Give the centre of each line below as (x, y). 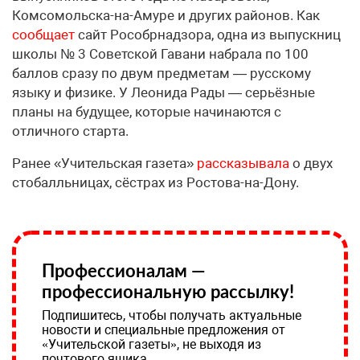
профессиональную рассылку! (168, 292)
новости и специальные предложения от (164, 330)
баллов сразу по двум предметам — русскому (162, 74)
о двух (313, 164)
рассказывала (245, 164)
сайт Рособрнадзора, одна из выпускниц (208, 35)
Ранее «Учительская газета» (104, 164)
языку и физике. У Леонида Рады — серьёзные (164, 93)
